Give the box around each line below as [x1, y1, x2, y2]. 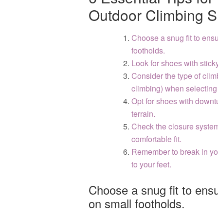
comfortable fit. [131, 133, 182, 145]
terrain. [131, 108, 155, 119]
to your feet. [131, 159, 171, 170]
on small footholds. [89, 195, 185, 212]
